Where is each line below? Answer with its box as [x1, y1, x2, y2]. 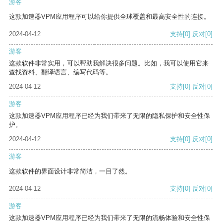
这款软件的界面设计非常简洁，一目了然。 [9, 167, 131, 175]
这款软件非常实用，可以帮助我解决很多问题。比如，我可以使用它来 [9, 59, 209, 67]
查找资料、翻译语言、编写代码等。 [9, 68, 112, 76]
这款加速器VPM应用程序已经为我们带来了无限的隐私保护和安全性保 [9, 112, 210, 120]
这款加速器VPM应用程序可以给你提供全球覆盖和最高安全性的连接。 [9, 13, 210, 21]
